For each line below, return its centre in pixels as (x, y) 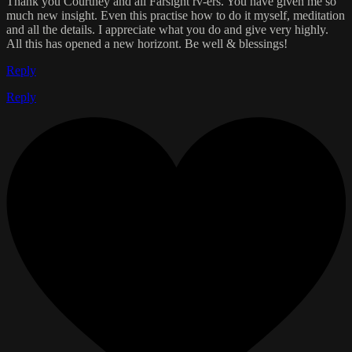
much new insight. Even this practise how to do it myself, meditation (176, 15)
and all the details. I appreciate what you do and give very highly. (167, 29)
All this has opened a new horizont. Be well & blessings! (147, 43)
